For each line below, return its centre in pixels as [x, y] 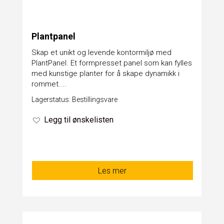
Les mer [112, 170]
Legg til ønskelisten [78, 119]
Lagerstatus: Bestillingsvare [74, 99]
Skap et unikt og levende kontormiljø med [101, 52]
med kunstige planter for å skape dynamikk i [105, 73]
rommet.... [49, 84]
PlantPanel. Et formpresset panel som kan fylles [111, 63]
